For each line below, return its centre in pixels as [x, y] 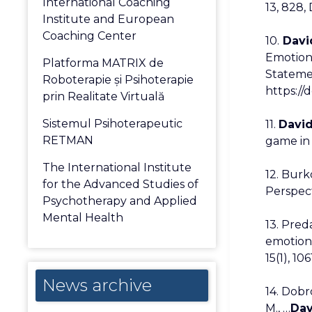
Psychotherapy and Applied [120, 201]
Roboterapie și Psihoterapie [118, 80]
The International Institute [117, 167]
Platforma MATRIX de [103, 63]
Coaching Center [90, 36]
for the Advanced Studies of [121, 184]
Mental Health [83, 218]
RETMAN [68, 140]
